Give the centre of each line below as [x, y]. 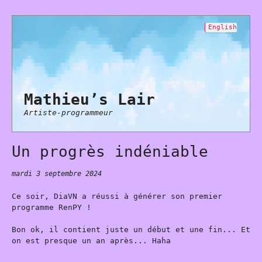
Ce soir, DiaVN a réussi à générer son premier [117, 196]
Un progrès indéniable [110, 151]
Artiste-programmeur [68, 113]
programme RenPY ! [51, 207]
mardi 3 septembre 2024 [57, 174]
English [223, 27]
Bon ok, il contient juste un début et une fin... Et [131, 230]
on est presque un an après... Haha [91, 241]
